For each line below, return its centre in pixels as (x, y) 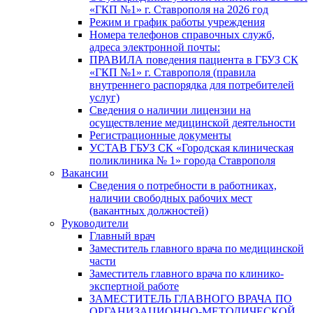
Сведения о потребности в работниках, (183, 185)
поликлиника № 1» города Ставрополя (182, 160)
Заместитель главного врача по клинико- (187, 273)
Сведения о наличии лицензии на (170, 110)
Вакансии (85, 173)
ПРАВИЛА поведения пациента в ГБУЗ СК (194, 59)
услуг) (104, 97)
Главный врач (122, 235)
